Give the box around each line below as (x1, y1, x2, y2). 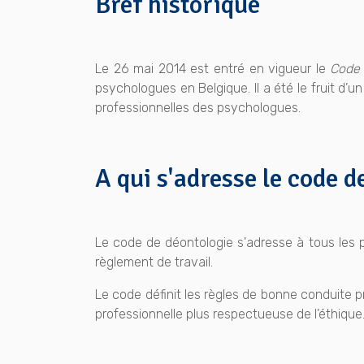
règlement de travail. (95, 254, 216, 271)
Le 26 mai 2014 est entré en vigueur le (95, 61, 331, 77)
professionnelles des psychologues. (95, 100, 301, 116)
